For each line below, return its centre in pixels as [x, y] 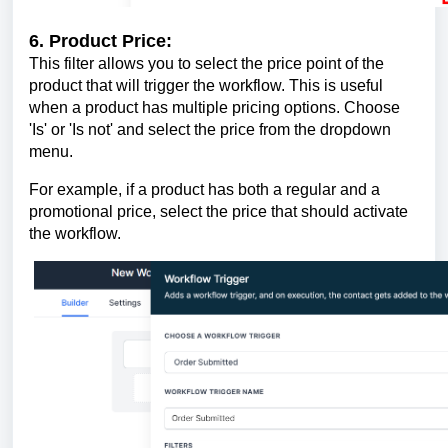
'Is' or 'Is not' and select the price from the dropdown [210, 129]
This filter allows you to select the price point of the [206, 63]
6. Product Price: [100, 40]
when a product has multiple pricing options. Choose [214, 107]
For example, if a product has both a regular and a [204, 189]
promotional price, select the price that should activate [218, 211]
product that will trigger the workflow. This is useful [206, 85]
